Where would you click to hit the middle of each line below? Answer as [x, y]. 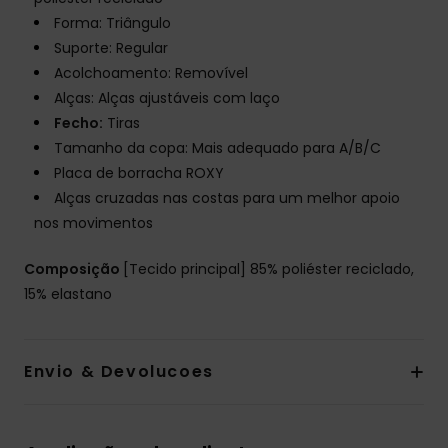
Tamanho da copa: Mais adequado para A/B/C [217, 148]
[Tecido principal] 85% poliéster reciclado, [268, 269]
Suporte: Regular [111, 48]
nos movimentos [93, 223]
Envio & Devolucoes [119, 372]
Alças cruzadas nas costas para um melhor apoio [227, 198]
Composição [73, 269]
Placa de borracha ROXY [139, 173]
